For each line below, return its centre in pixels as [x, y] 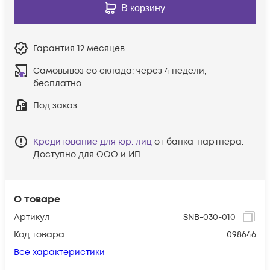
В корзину [143, 8]
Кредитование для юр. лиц [93, 142]
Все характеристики [59, 252]
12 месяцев [101, 48]
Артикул [32, 217]
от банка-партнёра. [199, 142]
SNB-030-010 [209, 217]
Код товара [39, 234]
